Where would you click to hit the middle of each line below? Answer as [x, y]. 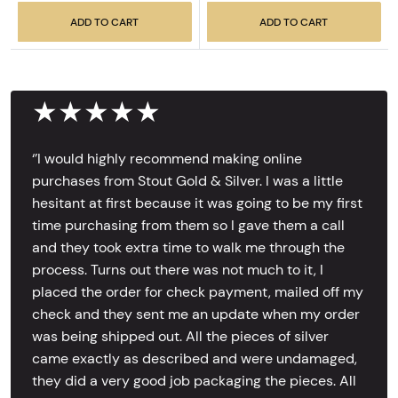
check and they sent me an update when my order [196, 314]
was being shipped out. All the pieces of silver [180, 336]
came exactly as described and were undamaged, [195, 358]
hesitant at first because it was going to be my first [197, 203]
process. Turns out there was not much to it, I [178, 269]
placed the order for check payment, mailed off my [198, 291]
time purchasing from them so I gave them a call [188, 225]
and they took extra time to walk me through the [188, 247]
